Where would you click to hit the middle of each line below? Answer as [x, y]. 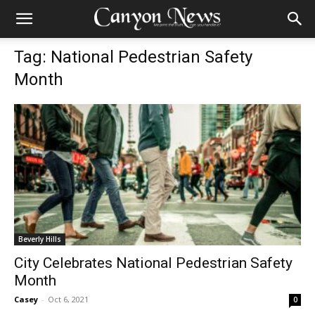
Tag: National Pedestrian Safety [133, 57]
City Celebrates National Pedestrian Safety [153, 263]
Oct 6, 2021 [68, 300]
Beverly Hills [40, 239]
